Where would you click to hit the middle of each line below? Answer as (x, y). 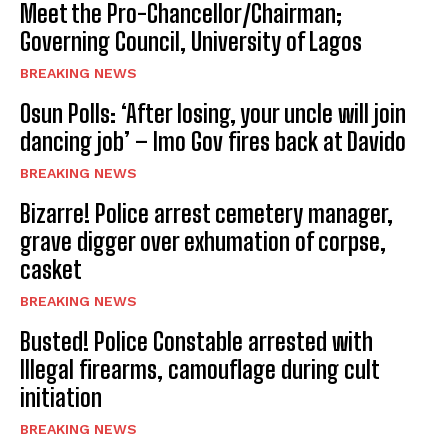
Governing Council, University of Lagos (193, 42)
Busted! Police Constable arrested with (196, 342)
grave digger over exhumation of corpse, (203, 242)
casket (51, 270)
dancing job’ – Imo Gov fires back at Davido (213, 142)
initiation (61, 398)
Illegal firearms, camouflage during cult (200, 370)
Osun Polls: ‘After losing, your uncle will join (213, 114)
